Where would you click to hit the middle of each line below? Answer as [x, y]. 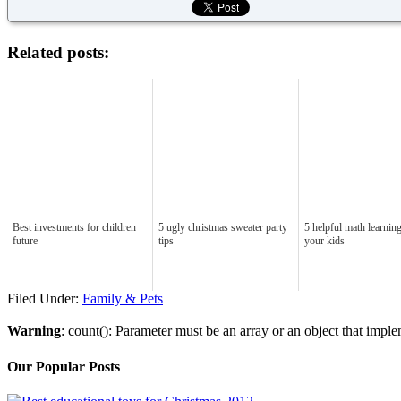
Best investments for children [74, 228]
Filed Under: [45, 299]
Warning [34, 331]
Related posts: [58, 52]
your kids [324, 241]
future [25, 241]
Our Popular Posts [64, 366]
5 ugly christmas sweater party [223, 228]
